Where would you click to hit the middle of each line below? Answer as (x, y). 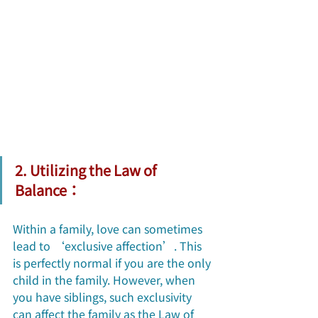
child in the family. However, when (105, 279)
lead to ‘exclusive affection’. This (109, 245)
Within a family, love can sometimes (109, 228)
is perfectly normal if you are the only (113, 262)
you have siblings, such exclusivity (104, 296)
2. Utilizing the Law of (87, 170)
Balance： (48, 190)
